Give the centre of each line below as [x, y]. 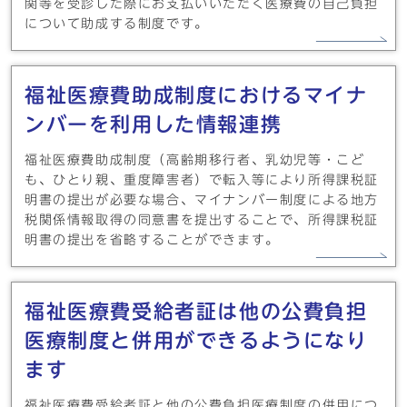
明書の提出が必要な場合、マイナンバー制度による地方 [202, 200]
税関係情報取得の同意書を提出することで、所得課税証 [202, 220]
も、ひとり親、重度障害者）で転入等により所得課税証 [202, 180]
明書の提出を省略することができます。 [152, 240]
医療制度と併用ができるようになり [196, 341]
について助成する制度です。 [117, 24]
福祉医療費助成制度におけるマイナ [196, 95]
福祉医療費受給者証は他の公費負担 [196, 312]
